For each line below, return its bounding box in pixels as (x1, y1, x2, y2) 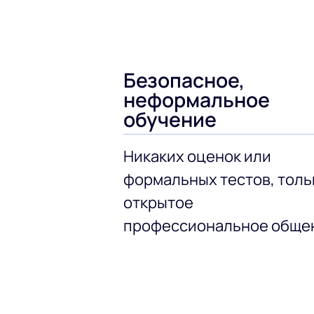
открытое (123, 192, 193, 213)
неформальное (123, 86, 270, 114)
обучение (123, 106, 217, 133)
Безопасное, (123, 67, 245, 94)
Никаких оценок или (123, 146, 271, 167)
